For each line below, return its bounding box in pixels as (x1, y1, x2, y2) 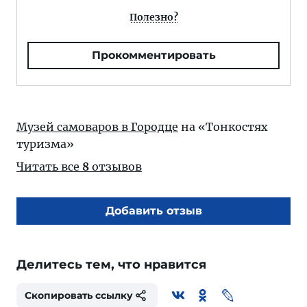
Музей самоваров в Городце (16, 120, 178, 134)
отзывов (89, 160, 142, 173)
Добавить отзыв (105, 204, 202, 217)
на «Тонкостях (178, 120, 268, 134)
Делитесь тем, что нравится (16, 257, 206, 272)
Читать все (16, 160, 82, 173)
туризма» (16, 137, 74, 151)
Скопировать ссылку (25, 289, 133, 302)
